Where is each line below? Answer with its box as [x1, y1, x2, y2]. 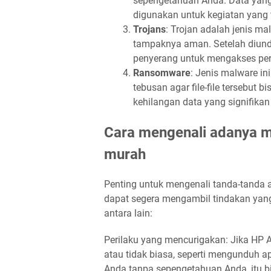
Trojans [133, 24, 166, 35]
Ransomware [133, 67, 191, 79]
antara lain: [104, 207, 152, 219]
